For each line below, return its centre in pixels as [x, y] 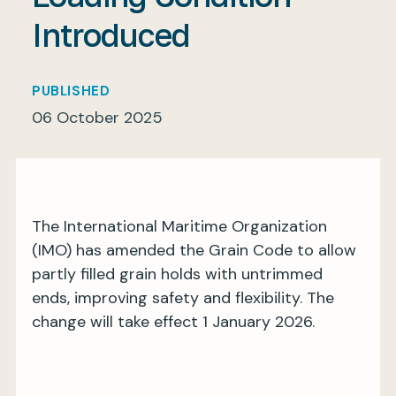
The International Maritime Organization [179, 226]
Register [198, 127]
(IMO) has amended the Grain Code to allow [194, 250]
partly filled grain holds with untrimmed [177, 274]
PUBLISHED [71, 91]
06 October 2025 [97, 117]
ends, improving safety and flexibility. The [183, 297]
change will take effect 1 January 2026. [175, 321]
